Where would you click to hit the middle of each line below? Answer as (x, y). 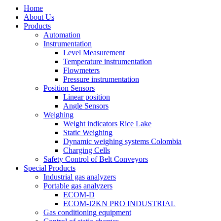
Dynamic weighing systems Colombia (122, 141)
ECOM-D (79, 194)
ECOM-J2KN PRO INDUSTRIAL (119, 203)
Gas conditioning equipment (87, 212)
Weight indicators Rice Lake (107, 123)
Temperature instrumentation (108, 61)
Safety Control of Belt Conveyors (96, 159)
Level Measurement (94, 52)
